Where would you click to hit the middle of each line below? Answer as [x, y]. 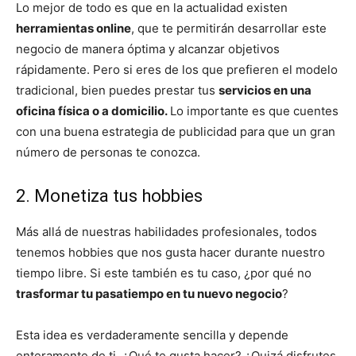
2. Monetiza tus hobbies [109, 196]
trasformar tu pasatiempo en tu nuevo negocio [149, 294]
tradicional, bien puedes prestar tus [117, 91]
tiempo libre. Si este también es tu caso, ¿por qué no [164, 273]
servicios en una [265, 91]
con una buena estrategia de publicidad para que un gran [176, 132]
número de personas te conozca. [108, 153]
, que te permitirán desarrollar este [229, 29]
